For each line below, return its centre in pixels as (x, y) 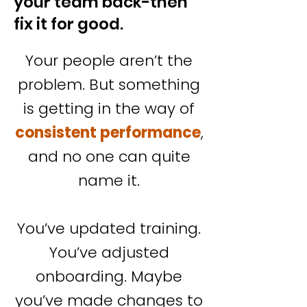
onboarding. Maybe (109, 277)
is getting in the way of (109, 109)
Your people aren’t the (109, 61)
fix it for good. (69, 24)
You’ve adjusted (109, 253)
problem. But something (109, 85)
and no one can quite (109, 157)
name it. (109, 181)
